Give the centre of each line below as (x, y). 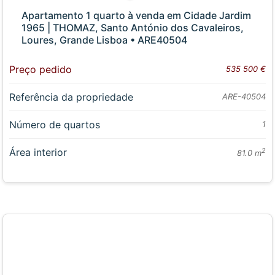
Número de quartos (55, 124)
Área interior (38, 152)
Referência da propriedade (72, 97)
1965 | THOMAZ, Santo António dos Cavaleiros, (133, 27)
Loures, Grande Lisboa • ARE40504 (105, 40)
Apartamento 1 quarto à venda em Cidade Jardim (137, 15)
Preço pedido (41, 69)
